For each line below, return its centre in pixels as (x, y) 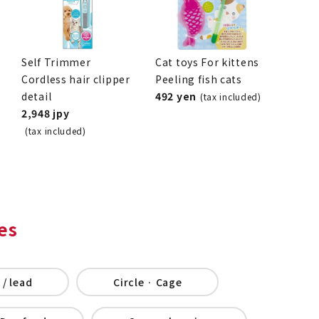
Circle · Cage (148, 282)
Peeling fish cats (199, 79)
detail (37, 96)
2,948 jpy (46, 113)
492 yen (176, 96)
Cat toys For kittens (207, 62)
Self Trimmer (56, 62)
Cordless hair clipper (76, 79)
